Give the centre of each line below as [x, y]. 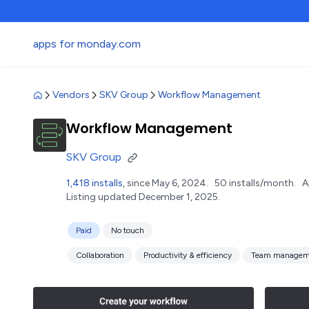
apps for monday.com [87, 44]
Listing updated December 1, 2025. [143, 197]
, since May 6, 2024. [169, 183]
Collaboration [100, 255]
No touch [128, 230]
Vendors [71, 95]
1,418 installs [94, 183]
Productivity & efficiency [188, 255]
